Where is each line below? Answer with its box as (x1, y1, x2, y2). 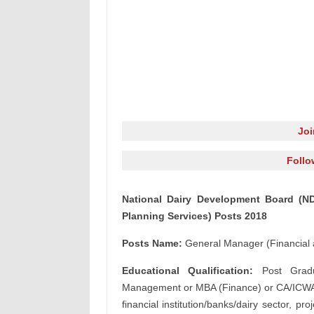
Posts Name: (121, 238, 182, 249)
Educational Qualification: (121, 265, 254, 276)
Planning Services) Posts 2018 (121, 210, 267, 221)
